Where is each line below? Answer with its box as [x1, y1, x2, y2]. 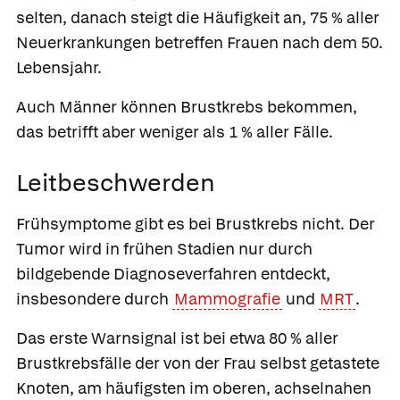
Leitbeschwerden [16, 167, 215, 198]
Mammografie [173, 288, 280, 309]
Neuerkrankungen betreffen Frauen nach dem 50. [16, 32, 383, 53]
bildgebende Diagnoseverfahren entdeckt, [16, 263, 330, 284]
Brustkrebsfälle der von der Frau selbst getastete [16, 353, 379, 373]
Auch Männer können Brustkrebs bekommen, [16, 96, 357, 117]
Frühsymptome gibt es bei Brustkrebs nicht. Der [16, 213, 375, 234]
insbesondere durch [16, 288, 172, 309]
